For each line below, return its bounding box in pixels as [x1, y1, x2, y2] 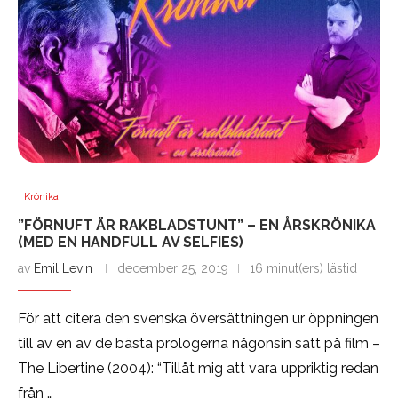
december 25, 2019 [117, 261, 228, 276]
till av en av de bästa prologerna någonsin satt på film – [18, 335, 380, 353]
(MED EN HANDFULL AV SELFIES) [18, 234, 243, 251]
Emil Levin [34, 261, 92, 276]
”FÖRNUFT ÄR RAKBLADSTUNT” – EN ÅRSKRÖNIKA [18, 217, 376, 235]
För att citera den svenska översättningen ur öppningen [18, 310, 378, 328]
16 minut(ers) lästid [250, 261, 357, 276]
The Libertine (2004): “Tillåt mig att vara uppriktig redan [18, 360, 378, 378]
